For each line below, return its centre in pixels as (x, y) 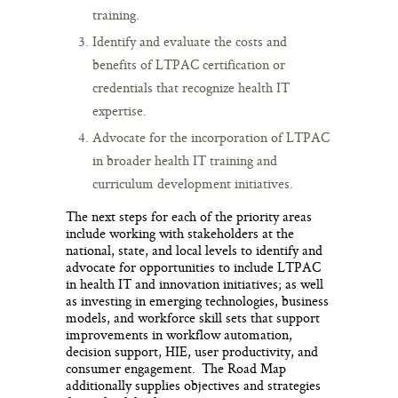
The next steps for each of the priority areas (189, 216)
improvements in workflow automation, (179, 334)
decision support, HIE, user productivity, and (192, 351)
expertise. (119, 110)
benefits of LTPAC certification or (189, 64)
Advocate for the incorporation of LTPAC (211, 137)
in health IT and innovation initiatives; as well (195, 283)
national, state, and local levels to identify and (194, 250)
